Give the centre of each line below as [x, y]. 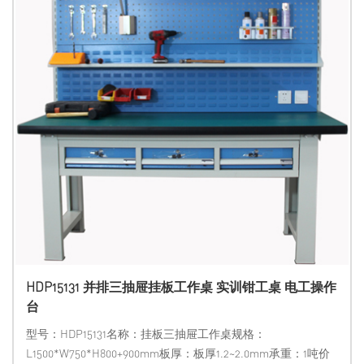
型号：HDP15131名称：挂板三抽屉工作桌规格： [146, 333]
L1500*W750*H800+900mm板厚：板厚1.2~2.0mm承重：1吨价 [178, 353]
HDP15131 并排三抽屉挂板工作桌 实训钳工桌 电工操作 [181, 286]
